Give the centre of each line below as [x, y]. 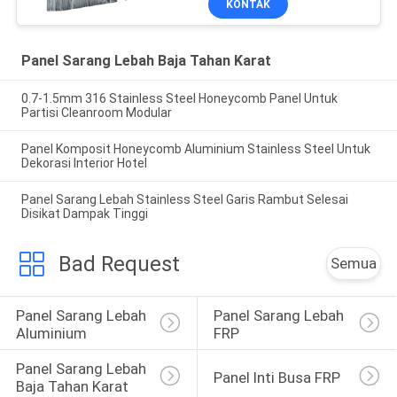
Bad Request [119, 264]
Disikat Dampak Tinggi [84, 213]
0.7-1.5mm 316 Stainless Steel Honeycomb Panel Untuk [179, 98]
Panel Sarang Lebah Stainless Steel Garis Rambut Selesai [184, 199]
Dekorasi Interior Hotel [84, 163]
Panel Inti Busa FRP [276, 377]
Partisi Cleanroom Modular [96, 112]
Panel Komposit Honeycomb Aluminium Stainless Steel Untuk [195, 148]
